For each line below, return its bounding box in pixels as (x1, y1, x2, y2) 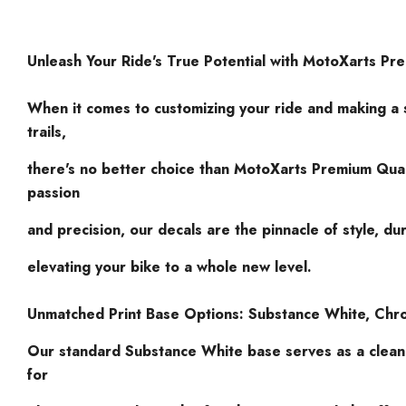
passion (27, 181, 80, 203)
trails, (27, 121, 66, 142)
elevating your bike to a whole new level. (27, 256, 312, 277)
